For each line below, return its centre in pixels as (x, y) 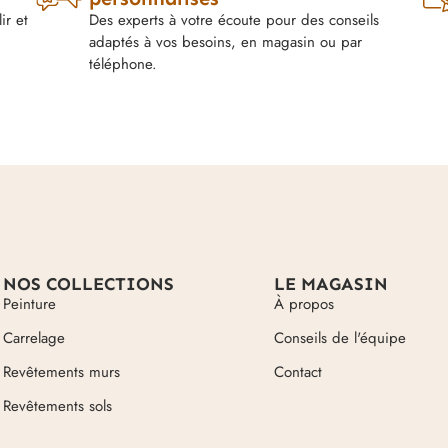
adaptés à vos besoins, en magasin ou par (225, 41)
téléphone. (122, 63)
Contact (297, 371)
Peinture (30, 303)
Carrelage (34, 337)
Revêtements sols (58, 405)
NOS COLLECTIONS (89, 283)
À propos (303, 303)
